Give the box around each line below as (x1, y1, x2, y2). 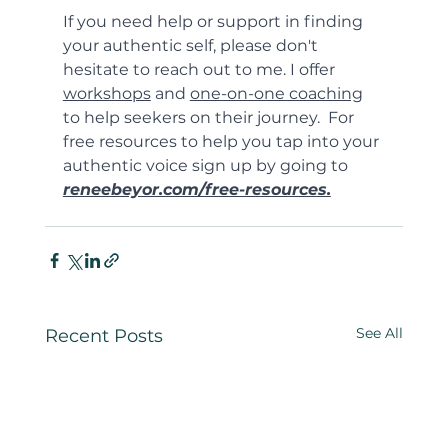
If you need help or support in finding (62, 12, 367, 32)
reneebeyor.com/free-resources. (62, 180, 331, 200)
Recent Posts (44, 325, 163, 348)
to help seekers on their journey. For (62, 108, 358, 128)
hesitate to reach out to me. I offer (62, 60, 339, 80)
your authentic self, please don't (62, 36, 322, 56)
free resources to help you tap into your (62, 132, 383, 152)
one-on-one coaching (189, 84, 363, 104)
